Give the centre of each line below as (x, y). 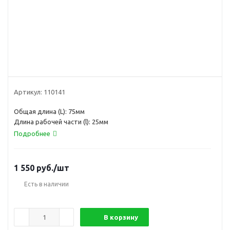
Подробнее (32, 133)
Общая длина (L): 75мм (49, 111)
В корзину (121, 217)
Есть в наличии (46, 184)
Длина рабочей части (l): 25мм (61, 121)
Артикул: (28, 92)
